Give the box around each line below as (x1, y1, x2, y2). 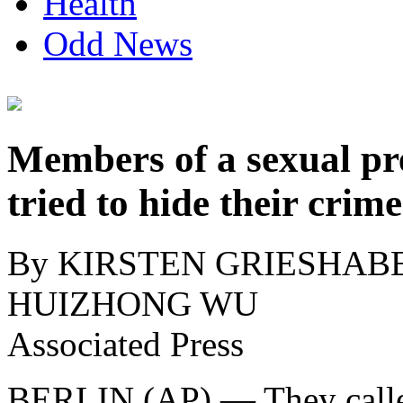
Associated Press (7, 324, 244, 363)
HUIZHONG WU (7, 283, 258, 323)
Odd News (43, 24, 193, 63)
